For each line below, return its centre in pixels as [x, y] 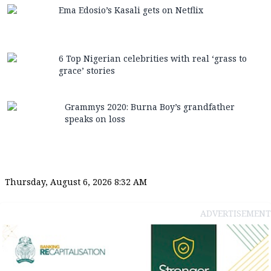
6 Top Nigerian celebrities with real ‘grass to [152, 59]
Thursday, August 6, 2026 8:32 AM [76, 182]
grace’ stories [87, 71]
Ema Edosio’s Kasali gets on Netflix [131, 10]
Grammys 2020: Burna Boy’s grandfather [150, 107]
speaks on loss [95, 119]
